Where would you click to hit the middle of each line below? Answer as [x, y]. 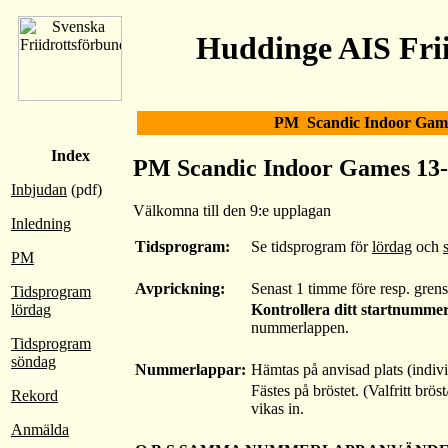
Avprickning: [180, 288]
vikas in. [277, 408]
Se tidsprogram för [311, 246]
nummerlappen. [300, 327]
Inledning [41, 223]
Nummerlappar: [190, 369]
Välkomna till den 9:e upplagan [232, 210]
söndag [33, 361]
